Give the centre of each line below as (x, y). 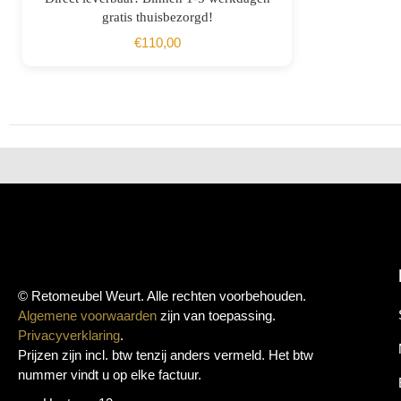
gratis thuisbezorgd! (157, 17)
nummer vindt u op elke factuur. (110, 374)
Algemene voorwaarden (87, 315)
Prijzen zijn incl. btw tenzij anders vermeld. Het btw (166, 354)
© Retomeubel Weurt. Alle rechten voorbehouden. (162, 295)
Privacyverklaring (69, 335)
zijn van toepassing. (216, 315)
